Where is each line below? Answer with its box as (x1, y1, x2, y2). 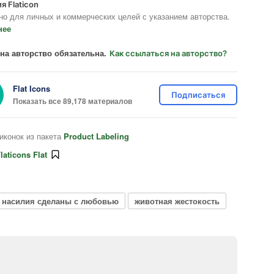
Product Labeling (64, 130, 129, 142)
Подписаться (171, 90, 225, 100)
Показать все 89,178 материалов (13, 95, 132, 106)
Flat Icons (13, 82, 50, 94)
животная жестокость (135, 194, 220, 207)
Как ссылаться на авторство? (109, 48, 227, 58)
